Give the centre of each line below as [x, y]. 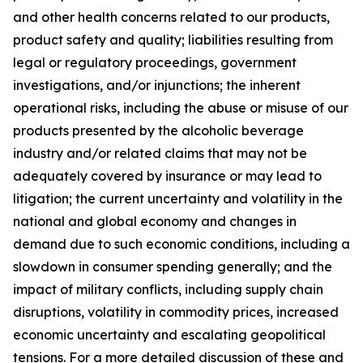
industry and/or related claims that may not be [160, 153]
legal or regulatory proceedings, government [155, 62]
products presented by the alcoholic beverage [158, 130]
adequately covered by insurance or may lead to [167, 176]
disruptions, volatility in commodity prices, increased [176, 312]
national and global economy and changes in [155, 221]
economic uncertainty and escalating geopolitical [169, 335]
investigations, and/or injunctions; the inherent [157, 85]
